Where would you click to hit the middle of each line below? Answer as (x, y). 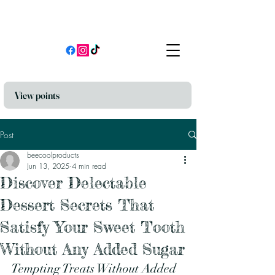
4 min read (89, 166)
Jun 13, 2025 (48, 166)
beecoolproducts (53, 155)
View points (37, 95)
